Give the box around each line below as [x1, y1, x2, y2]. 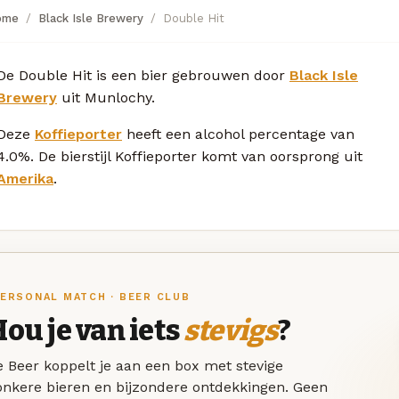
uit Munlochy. [57, 88, 155, 106]
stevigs [183, 313, 278, 348]
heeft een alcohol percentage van [122, 125, 354, 142]
